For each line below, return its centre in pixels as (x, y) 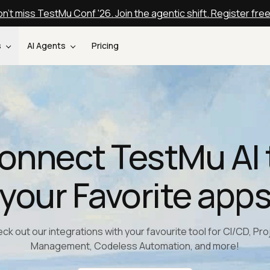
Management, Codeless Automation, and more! (135, 246)
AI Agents (47, 46)
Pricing (105, 46)
